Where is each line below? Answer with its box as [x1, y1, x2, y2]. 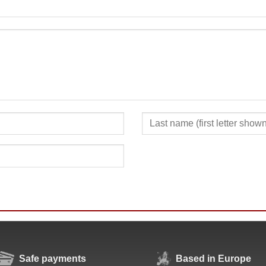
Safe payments [18, 253, 86, 264]
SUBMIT [114, 62, 153, 73]
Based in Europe [176, 253, 251, 264]
